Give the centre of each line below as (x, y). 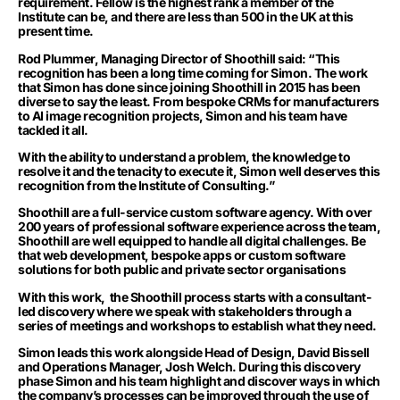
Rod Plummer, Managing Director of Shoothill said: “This (179, 58)
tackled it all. (53, 129)
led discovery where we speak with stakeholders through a (184, 311)
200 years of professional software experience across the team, (199, 227)
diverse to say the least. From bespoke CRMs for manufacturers (199, 101)
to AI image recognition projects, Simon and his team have (183, 115)
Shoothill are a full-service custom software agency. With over (195, 212)
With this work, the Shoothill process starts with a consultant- (195, 296)
